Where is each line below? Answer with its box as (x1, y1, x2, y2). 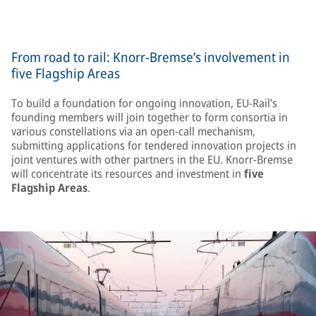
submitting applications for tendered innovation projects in (11, 138, 296, 153)
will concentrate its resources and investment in (11, 166, 244, 181)
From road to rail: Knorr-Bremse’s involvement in (11, 48, 290, 66)
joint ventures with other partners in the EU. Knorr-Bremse (11, 152, 293, 167)
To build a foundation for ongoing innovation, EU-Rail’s (11, 95, 277, 111)
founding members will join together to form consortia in (11, 109, 288, 125)
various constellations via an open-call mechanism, (11, 123, 255, 139)
